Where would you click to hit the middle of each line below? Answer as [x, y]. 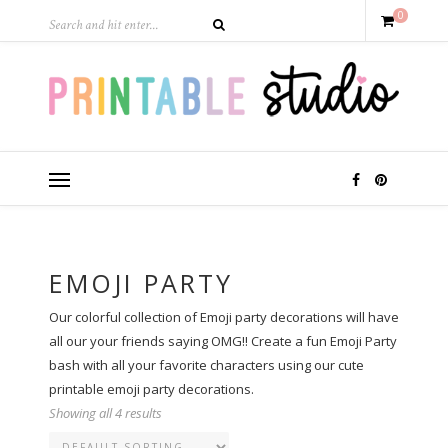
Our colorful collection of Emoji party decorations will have [224, 317]
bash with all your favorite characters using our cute [206, 365]
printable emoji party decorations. [151, 389]
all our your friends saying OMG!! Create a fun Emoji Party [223, 341]
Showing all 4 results [105, 413]
